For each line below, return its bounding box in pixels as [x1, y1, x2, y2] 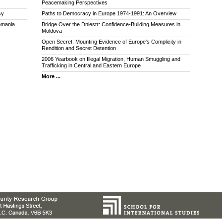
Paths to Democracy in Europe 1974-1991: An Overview [42, 10, 176, 17]
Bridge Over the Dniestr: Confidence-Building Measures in [42, 21, 180, 28]
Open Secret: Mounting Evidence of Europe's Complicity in [42, 39, 181, 45]
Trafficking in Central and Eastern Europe [42, 62, 141, 69]
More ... [42, 73, 60, 80]
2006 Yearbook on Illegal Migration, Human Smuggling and [42, 56, 180, 62]
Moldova [42, 28, 62, 34]
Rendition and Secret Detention [42, 45, 116, 52]
